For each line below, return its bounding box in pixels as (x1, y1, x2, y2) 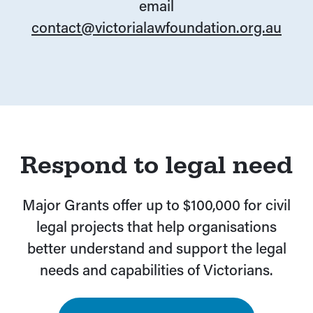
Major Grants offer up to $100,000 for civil (22, 194, 291, 214)
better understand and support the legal (27, 238, 286, 258)
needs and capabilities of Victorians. (40, 259, 273, 279)
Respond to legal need (20, 150, 293, 180)
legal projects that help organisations (36, 216, 277, 236)
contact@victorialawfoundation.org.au (31, 17, 282, 37)
